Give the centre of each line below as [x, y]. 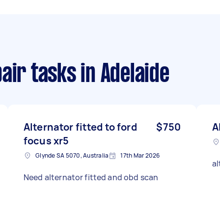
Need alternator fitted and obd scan [91, 177]
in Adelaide [123, 75]
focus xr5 [46, 141]
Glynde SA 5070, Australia [72, 155]
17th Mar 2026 [140, 155]
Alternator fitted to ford [80, 127]
